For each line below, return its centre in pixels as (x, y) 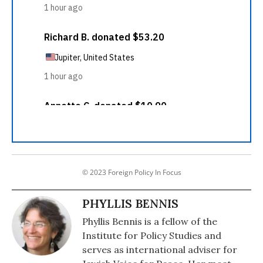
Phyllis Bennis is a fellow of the (150, 221)
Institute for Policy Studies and (152, 235)
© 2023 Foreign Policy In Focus (131, 172)
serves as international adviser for (160, 249)
